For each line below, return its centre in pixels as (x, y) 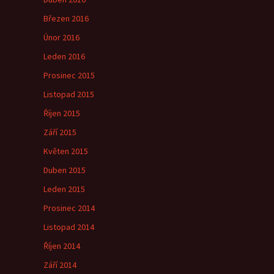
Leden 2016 (64, 56)
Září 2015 (60, 132)
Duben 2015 (65, 170)
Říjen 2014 (62, 246)
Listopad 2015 (69, 94)
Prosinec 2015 (69, 75)
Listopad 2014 (69, 227)
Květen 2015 (66, 151)
